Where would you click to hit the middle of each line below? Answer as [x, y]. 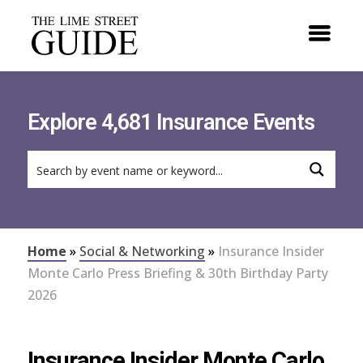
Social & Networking [142, 251]
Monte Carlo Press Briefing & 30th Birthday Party [177, 273]
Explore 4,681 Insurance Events [171, 122]
